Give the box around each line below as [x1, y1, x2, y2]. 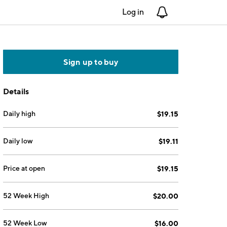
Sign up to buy [63, 57, 119, 67]
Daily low [3, 137, 33, 145]
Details [3, 86, 29, 96]
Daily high [3, 109, 36, 118]
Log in [122, 7, 144, 17]
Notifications [168, 7, 214, 17]
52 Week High [3, 192, 50, 200]
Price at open [3, 164, 46, 172]
